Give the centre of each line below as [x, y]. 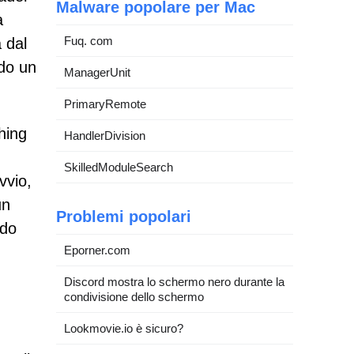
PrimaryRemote [105, 104]
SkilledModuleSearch [119, 167]
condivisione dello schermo [134, 297]
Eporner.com [97, 250]
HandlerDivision [105, 136]
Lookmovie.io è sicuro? [124, 328]
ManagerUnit [97, 72]
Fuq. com [88, 41]
